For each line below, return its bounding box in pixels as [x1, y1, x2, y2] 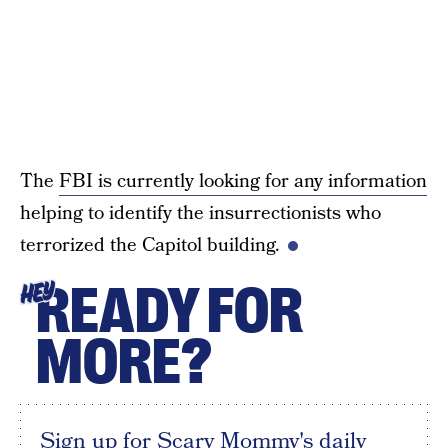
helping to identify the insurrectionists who [20, 200, 381, 227]
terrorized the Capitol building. [20, 232, 280, 259]
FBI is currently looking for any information [59, 168, 427, 195]
